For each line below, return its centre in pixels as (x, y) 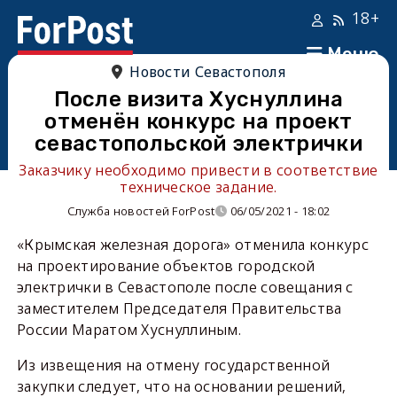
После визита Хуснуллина (198, 99)
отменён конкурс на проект (198, 121)
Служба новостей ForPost (141, 211)
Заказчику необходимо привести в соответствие (198, 170)
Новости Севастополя (207, 72)
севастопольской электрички (198, 144)
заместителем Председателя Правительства (179, 308)
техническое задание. (198, 187)
